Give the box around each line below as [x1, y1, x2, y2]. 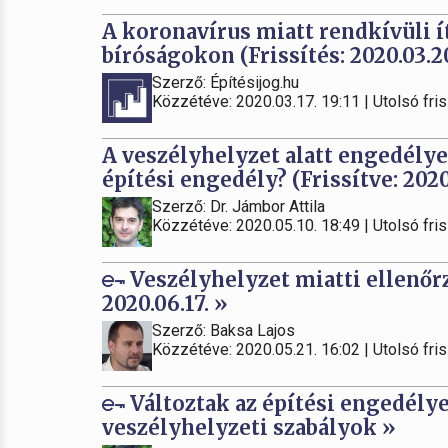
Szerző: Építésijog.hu [152, 73, 299, 92]
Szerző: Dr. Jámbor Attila [152, 197, 325, 216]
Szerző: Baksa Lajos [152, 321, 295, 340]
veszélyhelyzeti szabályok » [102, 415, 396, 440]
